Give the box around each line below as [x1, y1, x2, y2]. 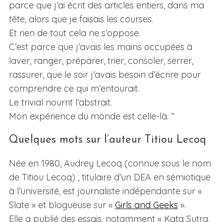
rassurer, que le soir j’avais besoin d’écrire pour [8, 69, 201, 81]
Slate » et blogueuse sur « [8, 199, 115, 211]
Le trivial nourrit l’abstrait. [8, 97, 112, 109]
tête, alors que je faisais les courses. [8, 13, 153, 25]
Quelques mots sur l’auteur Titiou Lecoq [8, 134, 206, 146]
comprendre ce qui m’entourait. [8, 83, 139, 95]
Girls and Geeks [114, 199, 178, 211]
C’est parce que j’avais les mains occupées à [8, 41, 192, 53]
